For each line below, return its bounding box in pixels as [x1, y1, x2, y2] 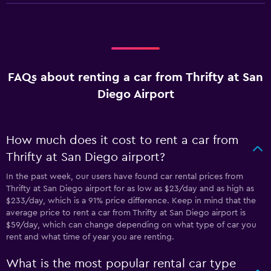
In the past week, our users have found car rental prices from [6, 172, 243, 181]
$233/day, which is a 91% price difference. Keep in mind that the [6, 197, 256, 205]
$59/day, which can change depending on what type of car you [6, 221, 256, 229]
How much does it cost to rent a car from [6, 134, 238, 146]
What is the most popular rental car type [6, 258, 236, 270]
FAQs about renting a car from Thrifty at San [8, 71, 263, 83]
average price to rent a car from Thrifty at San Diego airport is [6, 209, 246, 217]
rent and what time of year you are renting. [6, 233, 174, 241]
